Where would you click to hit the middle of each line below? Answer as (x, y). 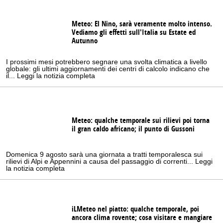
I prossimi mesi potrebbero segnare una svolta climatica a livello (107, 62)
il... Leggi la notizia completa (51, 76)
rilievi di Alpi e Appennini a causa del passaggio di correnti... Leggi (109, 162)
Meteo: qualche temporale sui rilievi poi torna (141, 121)
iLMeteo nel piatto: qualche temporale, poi (135, 209)
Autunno (85, 41)
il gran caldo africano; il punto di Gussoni (133, 129)
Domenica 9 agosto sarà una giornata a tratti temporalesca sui (104, 155)
